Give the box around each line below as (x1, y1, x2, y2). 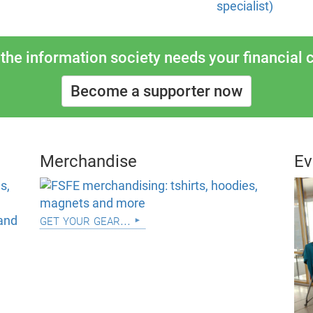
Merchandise (39, 152, 137, 172)
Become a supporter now (71, 82, 242, 101)
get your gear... (39, 211, 131, 229)
